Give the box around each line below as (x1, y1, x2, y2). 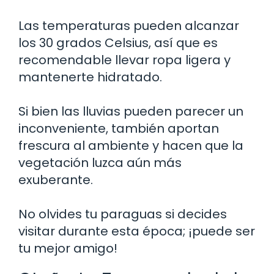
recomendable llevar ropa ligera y (18, 51, 231, 68)
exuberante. (18, 171, 93, 188)
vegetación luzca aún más (18, 154, 182, 171)
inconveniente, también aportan (18, 119, 219, 137)
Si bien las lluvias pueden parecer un (18, 102, 243, 120)
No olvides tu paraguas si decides (18, 205, 227, 223)
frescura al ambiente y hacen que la (18, 136, 243, 154)
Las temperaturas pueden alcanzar (18, 17, 239, 34)
